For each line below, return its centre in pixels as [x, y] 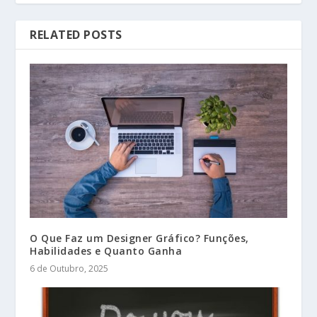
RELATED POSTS [76, 35]
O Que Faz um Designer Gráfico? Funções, [139, 238]
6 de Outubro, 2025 [69, 269]
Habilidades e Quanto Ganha [106, 251]
